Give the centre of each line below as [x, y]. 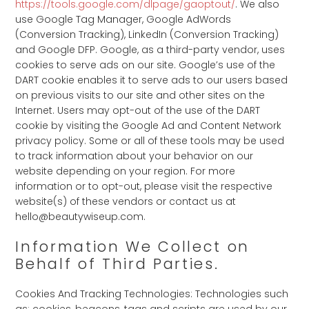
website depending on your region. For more [126, 171]
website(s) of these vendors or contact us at [126, 201]
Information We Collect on [133, 247]
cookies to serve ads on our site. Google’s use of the [146, 65]
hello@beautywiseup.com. [81, 217]
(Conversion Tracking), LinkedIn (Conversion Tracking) [147, 34]
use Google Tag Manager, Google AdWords [123, 19]
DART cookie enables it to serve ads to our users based [152, 80]
